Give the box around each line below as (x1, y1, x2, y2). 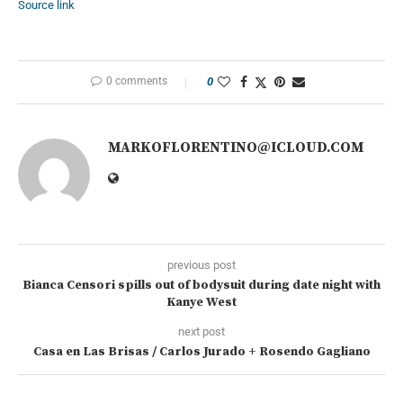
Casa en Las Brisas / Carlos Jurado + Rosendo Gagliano (32, 343, 371, 360)
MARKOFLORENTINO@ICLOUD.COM (108, 138, 363, 157)
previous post (167, 257, 236, 272)
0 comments (106, 74, 167, 87)
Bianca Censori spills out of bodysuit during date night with (22, 276, 381, 293)
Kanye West (166, 293, 237, 310)
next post (178, 324, 225, 338)
